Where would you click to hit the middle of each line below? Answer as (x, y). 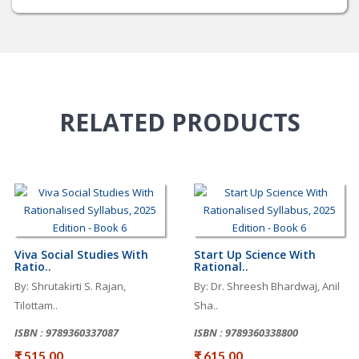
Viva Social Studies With (81, 254)
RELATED (115, 122)
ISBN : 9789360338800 (246, 333)
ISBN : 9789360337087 (67, 333)
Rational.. (221, 266)
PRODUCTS (236, 122)
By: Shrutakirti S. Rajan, (70, 286)
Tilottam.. (36, 305)
